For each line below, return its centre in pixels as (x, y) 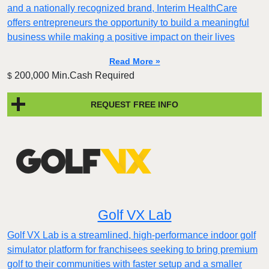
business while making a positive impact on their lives (121, 37)
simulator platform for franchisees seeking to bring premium (132, 250)
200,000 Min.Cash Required (73, 76)
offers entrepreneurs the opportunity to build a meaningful (128, 23)
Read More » (134, 62)
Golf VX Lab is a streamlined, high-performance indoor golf (131, 235)
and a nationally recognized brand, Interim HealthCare (122, 8)
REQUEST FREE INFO (134, 104)
